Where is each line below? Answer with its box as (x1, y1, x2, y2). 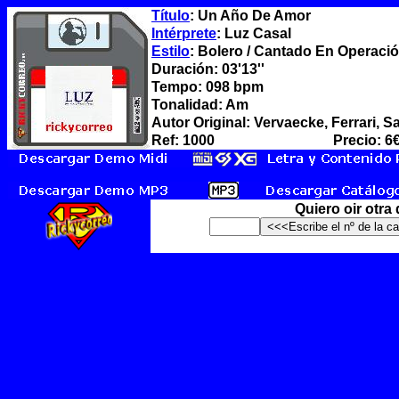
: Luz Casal (216, 26, 291, 41)
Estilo (151, 44, 190, 59)
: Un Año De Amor (190, 8, 311, 23)
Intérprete (151, 26, 216, 41)
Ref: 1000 (151, 133, 215, 148)
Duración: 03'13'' (151, 61, 265, 77)
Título (151, 8, 190, 23)
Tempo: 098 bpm (151, 79, 264, 94)
